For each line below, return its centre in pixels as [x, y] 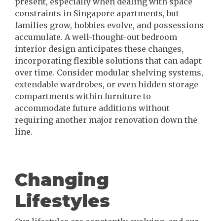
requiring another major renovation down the [106, 120]
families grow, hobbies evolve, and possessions [109, 25]
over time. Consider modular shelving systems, [109, 73]
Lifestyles [62, 201]
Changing [62, 180]
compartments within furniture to [83, 96]
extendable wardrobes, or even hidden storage [107, 85]
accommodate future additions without [92, 108]
